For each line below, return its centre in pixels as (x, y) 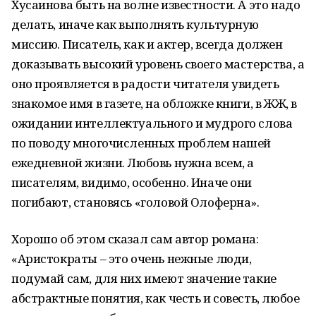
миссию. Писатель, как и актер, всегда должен (147, 44)
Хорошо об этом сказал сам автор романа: (135, 239)
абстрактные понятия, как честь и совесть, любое (156, 298)
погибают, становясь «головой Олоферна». (135, 202)
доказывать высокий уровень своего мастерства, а (158, 64)
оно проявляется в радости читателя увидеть (145, 84)
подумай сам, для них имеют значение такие (144, 278)
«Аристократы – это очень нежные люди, (132, 259)
